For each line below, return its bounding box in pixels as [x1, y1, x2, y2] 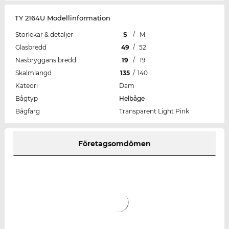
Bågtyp [15, 95, 38, 103]
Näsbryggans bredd [15, 56, 76, 64]
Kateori [15, 82, 38, 90]
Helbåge [119, 95, 145, 103]
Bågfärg [15, 107, 40, 116]
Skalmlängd [15, 69, 52, 77]
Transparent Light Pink [119, 107, 189, 116]
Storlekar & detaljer [15, 31, 73, 39]
